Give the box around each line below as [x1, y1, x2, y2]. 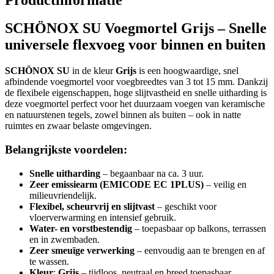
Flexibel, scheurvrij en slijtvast [29, 201, 155, 212]
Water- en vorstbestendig [29, 223, 132, 234]
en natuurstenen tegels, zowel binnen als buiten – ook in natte [5, 109, 241, 120]
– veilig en [204, 179, 246, 190]
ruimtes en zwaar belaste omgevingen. [5, 120, 152, 131]
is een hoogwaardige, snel [136, 65, 239, 76]
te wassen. [29, 256, 69, 267]
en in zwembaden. [29, 234, 100, 245]
